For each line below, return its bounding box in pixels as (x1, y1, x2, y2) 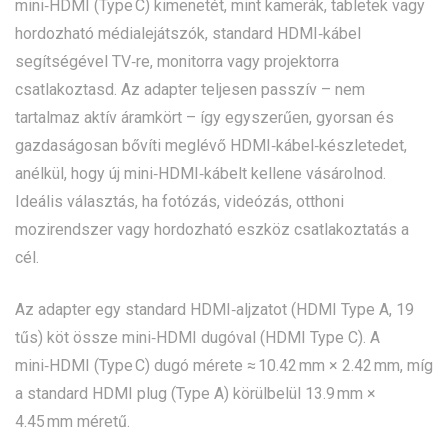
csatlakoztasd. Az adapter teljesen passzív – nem (15, 79, 365, 99)
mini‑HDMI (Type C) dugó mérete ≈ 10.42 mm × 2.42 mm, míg (15, 355, 433, 375)
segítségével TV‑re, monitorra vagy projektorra (15, 51, 339, 71)
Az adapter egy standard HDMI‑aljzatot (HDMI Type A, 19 (15, 299, 414, 319)
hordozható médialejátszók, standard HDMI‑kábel (15, 23, 361, 43)
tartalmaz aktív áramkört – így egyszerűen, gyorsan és (15, 107, 394, 127)
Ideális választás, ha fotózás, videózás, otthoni (15, 191, 344, 211)
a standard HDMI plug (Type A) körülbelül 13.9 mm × (15, 383, 376, 403)
